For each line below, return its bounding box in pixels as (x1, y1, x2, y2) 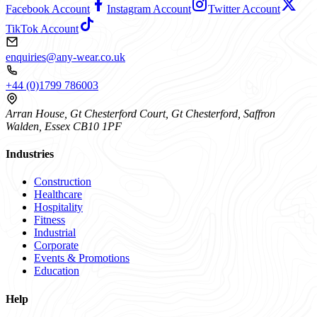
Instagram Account (107, 2, 191, 15)
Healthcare (34, 188, 82, 201)
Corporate (34, 239, 79, 252)
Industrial (34, 226, 76, 239)
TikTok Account (6, 22, 79, 35)
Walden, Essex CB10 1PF (6, 120, 122, 132)
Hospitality (34, 201, 83, 214)
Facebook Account (6, 2, 90, 15)
